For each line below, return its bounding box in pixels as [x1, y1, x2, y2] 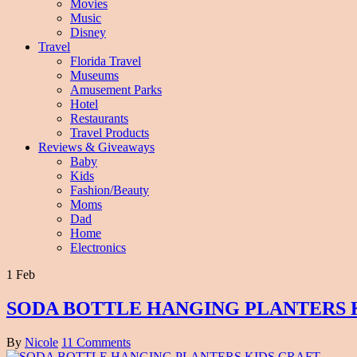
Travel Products [70, 126, 149, 139]
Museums [70, 69, 119, 82]
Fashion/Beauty [70, 183, 149, 197]
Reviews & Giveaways [38, 140, 155, 154]
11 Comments [61, 335, 131, 349]
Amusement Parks [70, 83, 162, 96]
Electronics [70, 241, 126, 254]
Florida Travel [70, 54, 141, 68]
